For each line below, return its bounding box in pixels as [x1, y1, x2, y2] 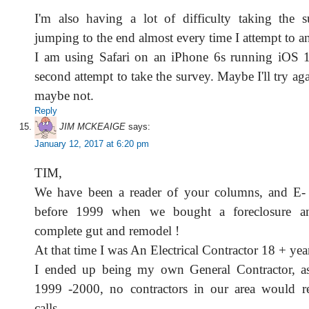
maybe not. [34, 88, 94, 103]
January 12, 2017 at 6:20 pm [34, 139, 149, 149]
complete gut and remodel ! [34, 223, 179, 238]
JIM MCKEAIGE [59, 121, 126, 132]
